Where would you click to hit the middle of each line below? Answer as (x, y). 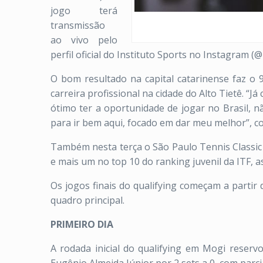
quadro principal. (87, 200)
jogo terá (84, 11)
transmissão (78, 25)
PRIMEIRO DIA (82, 224)
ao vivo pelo (84, 40)
